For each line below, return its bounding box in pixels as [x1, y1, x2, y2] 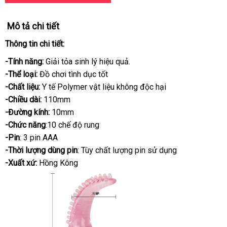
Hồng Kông [37, 158, 78, 168]
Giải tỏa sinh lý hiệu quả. [46, 57, 130, 66]
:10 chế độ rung [46, 120, 99, 130]
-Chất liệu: [5, 82, 40, 92]
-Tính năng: [5, 57, 46, 66]
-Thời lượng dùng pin [5, 145, 78, 155]
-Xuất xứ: [5, 158, 37, 168]
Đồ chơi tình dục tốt [37, 69, 108, 79]
